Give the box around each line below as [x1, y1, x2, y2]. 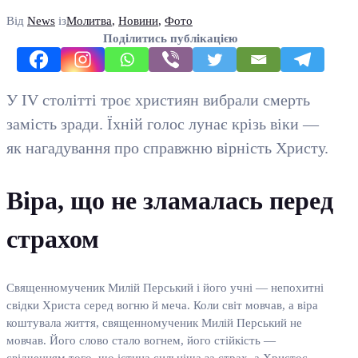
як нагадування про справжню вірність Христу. [6, 138, 328, 157]
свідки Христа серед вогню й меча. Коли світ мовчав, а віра [6, 299, 318, 312]
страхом [6, 224, 99, 253]
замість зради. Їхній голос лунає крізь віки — [6, 114, 319, 133]
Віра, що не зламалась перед [6, 185, 333, 215]
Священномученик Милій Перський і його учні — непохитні [6, 281, 324, 295]
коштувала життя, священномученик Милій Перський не [6, 316, 302, 330]
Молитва [66, 14, 112, 27]
